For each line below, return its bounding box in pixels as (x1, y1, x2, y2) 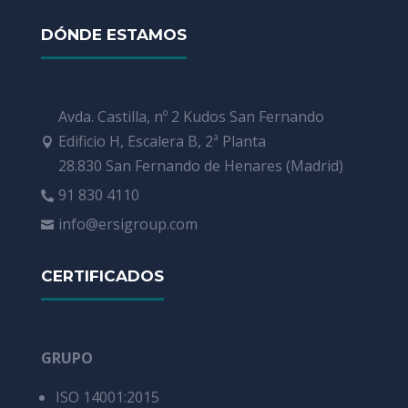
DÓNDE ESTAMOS (40, 25, 187, 45)
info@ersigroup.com (57, 214, 198, 235)
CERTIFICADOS (40, 267, 164, 286)
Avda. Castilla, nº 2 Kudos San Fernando (57, 107, 324, 127)
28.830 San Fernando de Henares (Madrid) (57, 156, 343, 177)
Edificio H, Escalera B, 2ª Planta (57, 131, 266, 152)
